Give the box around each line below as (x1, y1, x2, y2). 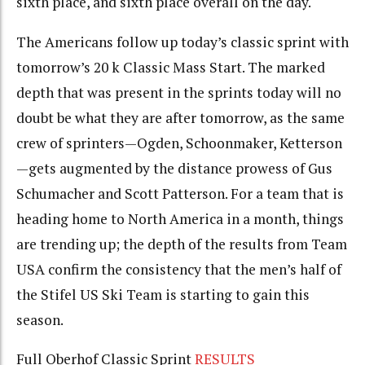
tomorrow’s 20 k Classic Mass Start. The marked (16, 57, 325, 77)
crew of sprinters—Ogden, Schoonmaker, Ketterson (16, 133, 342, 152)
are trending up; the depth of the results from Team (16, 234, 347, 253)
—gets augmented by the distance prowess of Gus (16, 158, 332, 178)
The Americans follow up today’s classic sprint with (16, 32, 349, 51)
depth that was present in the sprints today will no (16, 82, 341, 102)
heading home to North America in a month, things (16, 209, 344, 228)
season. (16, 310, 64, 329)
